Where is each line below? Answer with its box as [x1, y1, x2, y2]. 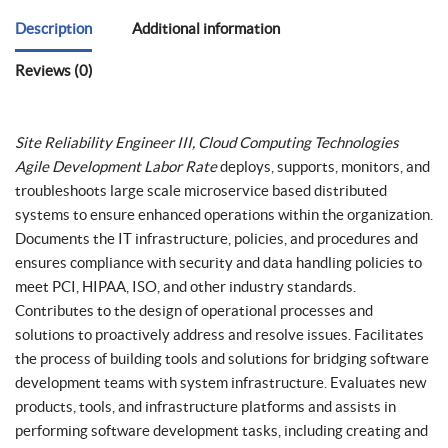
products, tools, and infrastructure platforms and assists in [15, 398, 396, 415]
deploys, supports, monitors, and [217, 158, 430, 175]
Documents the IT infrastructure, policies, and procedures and [15, 230, 418, 247]
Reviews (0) [15, 62, 93, 80]
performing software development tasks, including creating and [15, 422, 428, 439]
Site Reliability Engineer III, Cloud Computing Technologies [15, 134, 399, 151]
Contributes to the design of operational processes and [15, 302, 373, 319]
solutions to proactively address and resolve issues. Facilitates [15, 326, 424, 343]
